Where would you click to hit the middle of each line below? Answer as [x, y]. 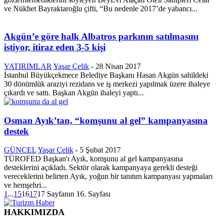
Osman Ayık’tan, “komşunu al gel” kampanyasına [106, 120]
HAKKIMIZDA [34, 212]
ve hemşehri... [25, 185]
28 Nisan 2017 [118, 66]
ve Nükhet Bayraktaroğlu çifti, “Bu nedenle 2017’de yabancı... [101, 9]
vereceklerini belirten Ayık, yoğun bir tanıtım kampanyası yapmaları [108, 176]
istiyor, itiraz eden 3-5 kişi [55, 47]
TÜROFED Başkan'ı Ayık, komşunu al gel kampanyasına [93, 159]
